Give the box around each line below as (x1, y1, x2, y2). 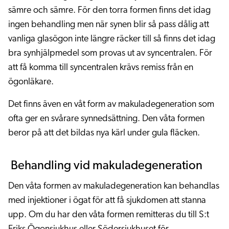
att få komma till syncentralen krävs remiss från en (8, 63, 193, 73)
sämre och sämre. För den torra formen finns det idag (8, 6, 211, 15)
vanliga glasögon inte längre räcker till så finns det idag (8, 34, 215, 44)
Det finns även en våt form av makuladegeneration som (8, 100, 214, 109)
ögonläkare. (8, 77, 56, 87)
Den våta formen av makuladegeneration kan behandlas (8, 181, 219, 191)
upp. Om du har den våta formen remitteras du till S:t (8, 210, 209, 220)
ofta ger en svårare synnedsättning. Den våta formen (8, 114, 204, 124)
